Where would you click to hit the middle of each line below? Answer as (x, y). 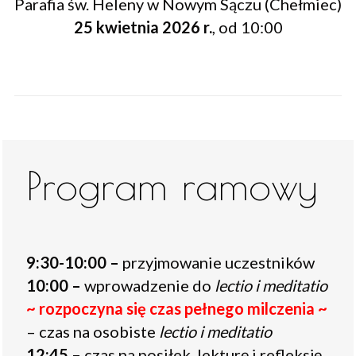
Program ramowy (172, 185)
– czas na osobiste (93, 331)
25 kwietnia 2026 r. (143, 27)
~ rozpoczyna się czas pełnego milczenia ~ (177, 308)
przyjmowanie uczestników (217, 262)
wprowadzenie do (148, 285)
